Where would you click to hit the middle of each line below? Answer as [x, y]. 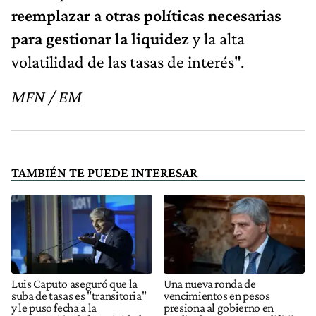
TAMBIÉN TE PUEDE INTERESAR [104, 173]
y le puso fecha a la [54, 307]
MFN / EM [47, 97]
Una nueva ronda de [210, 283]
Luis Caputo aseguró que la [74, 283]
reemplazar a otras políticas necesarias [146, 16]
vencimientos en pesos [217, 295]
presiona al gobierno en [219, 307]
